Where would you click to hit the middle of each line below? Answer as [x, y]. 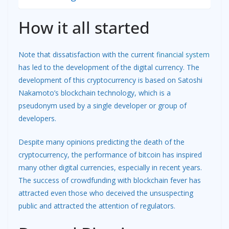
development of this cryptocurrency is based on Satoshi [110, 80]
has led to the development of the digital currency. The [109, 67]
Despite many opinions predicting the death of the [101, 142]
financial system [183, 54]
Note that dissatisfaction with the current [87, 54]
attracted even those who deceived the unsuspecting [106, 193]
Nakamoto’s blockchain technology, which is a [95, 93]
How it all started [84, 27]
